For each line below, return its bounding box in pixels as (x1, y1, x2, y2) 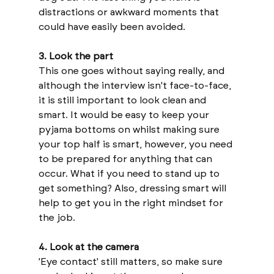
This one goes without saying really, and (38, 64, 227, 76)
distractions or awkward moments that (38, 6, 221, 18)
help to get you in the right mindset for (38, 196, 226, 209)
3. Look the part (38, 50, 113, 62)
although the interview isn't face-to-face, (38, 79, 234, 91)
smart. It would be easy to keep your (38, 108, 212, 120)
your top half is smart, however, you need (38, 138, 235, 150)
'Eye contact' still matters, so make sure (38, 255, 225, 267)
